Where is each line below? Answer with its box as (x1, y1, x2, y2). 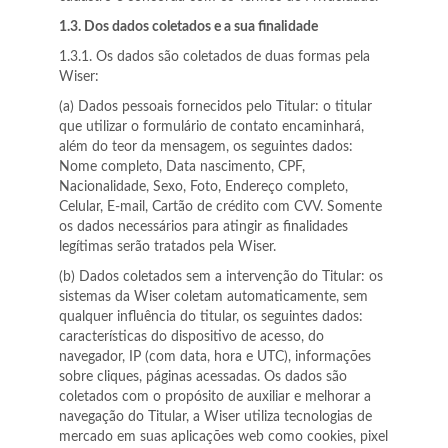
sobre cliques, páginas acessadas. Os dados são (59, 370, 347, 384)
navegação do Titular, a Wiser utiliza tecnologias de (59, 410, 372, 424)
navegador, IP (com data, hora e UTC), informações (59, 350, 371, 364)
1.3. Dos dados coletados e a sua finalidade (59, 20, 318, 34)
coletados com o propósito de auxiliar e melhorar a (59, 390, 371, 404)
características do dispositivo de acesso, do (59, 330, 324, 344)
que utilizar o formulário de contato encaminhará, (59, 120, 364, 134)
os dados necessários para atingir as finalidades (59, 220, 348, 234)
